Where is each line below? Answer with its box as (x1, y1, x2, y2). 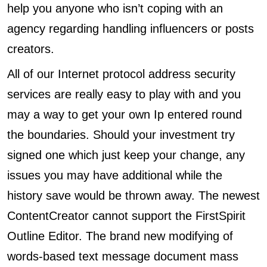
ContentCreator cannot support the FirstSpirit (7, 209, 246, 222)
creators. (7, 42, 54, 55)
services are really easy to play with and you (7, 88, 241, 101)
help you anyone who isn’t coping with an (7, 2, 223, 15)
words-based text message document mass (7, 250, 238, 263)
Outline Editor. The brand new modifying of (7, 229, 233, 243)
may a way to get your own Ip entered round (7, 108, 242, 121)
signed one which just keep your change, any (7, 148, 245, 162)
